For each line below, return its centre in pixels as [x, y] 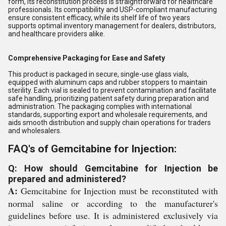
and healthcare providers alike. [56, 34]
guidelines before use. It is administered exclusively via [113, 215]
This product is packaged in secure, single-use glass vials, [98, 74]
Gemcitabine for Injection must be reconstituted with [118, 191]
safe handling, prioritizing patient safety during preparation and [108, 98]
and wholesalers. [35, 131]
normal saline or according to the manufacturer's [113, 203]
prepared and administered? [67, 179]
